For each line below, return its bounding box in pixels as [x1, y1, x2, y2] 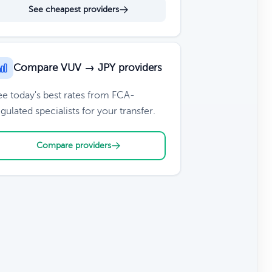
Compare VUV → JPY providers [13, 62, 162, 73]
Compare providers [36, 141, 111, 150]
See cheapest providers [28, 5, 119, 14]
